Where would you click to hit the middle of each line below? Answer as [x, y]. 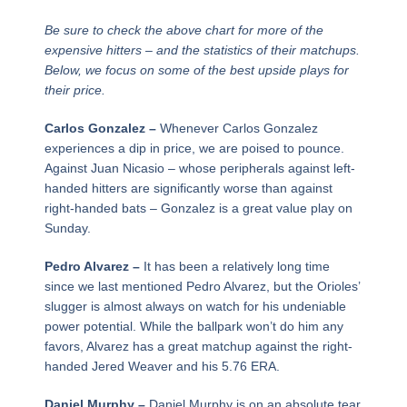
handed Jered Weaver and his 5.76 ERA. [162, 366]
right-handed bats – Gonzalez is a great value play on [198, 208]
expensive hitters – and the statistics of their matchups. [202, 50]
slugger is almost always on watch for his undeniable [195, 306]
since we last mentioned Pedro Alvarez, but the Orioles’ [202, 286]
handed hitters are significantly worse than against [188, 188]
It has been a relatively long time [236, 266]
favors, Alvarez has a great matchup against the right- [198, 346]
